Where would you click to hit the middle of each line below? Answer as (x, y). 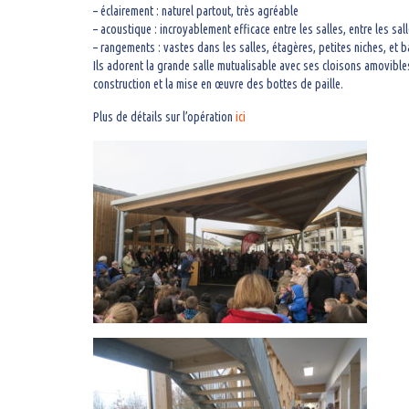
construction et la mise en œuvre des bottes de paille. (218, 84)
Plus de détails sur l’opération (164, 117)
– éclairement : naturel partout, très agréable (196, 11)
